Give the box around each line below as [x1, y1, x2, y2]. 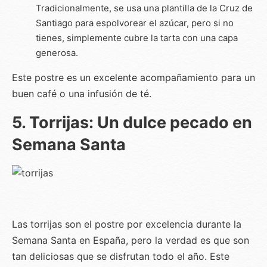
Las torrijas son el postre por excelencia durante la [12, 218, 241, 230]
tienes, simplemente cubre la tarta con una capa [36, 32, 238, 44]
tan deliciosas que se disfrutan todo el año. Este [12, 250, 229, 262]
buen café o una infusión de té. [12, 87, 151, 100]
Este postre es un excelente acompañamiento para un [12, 71, 255, 83]
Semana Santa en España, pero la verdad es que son [12, 234, 249, 246]
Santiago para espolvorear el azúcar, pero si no [36, 17, 234, 29]
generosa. [36, 46, 78, 58]
